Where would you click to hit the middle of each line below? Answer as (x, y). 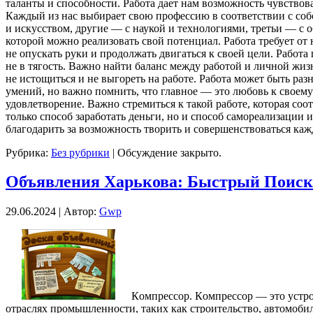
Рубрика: (28, 152)
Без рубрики (80, 152)
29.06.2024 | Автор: (52, 212)
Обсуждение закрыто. (169, 152)
